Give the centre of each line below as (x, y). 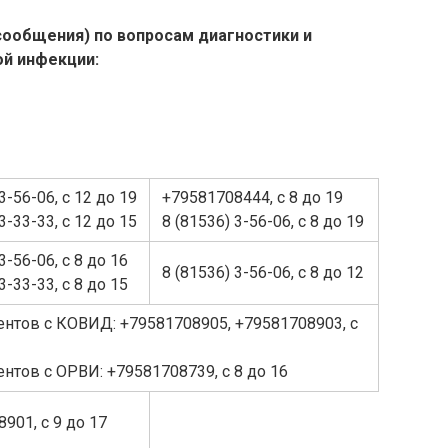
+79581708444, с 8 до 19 (252, 197)
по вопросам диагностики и (203, 35)
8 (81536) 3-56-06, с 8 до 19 (263, 221)
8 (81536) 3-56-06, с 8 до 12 (263, 272)
